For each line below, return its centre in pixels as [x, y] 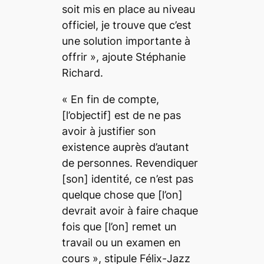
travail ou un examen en [121, 242]
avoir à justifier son [109, 131]
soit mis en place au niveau [128, 9]
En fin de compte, [115, 99]
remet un [153, 226]
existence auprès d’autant [125, 147]
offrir [76, 57]
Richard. [82, 72]
